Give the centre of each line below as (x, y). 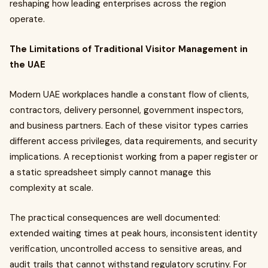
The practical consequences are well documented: (115, 218)
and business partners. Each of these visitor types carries (129, 126)
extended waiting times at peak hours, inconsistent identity (133, 233)
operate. (27, 19)
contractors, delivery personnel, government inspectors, (127, 110)
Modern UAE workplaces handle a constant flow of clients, (129, 95)
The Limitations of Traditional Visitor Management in (129, 49)
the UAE (28, 65)
